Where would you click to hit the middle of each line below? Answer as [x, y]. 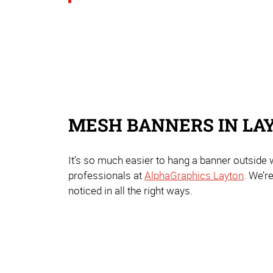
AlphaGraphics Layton [194, 175]
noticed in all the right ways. [130, 190]
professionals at [106, 175]
